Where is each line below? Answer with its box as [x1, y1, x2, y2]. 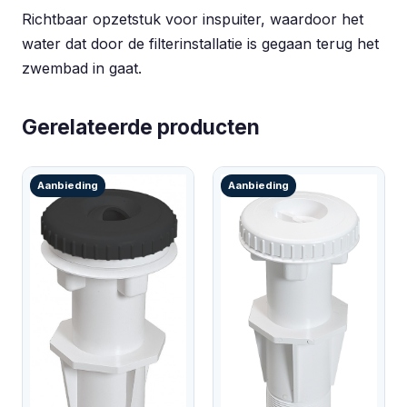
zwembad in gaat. [22, 59, 142, 77]
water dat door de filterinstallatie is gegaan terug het [22, 35, 379, 53]
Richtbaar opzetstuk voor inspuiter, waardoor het [22, 10, 363, 28]
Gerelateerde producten [22, 114, 260, 139]
